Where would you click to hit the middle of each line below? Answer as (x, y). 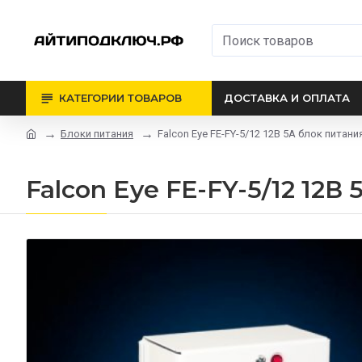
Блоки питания (97, 133)
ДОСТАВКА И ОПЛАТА (287, 98)
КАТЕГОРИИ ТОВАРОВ (120, 98)
